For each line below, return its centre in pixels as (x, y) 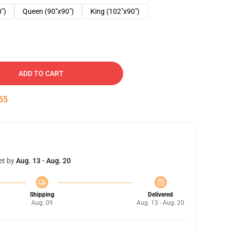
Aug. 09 (42, 203)
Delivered (160, 195)
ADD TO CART (41, 73)
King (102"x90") (115, 11)
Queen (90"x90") (48, 11)
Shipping (42, 195)
